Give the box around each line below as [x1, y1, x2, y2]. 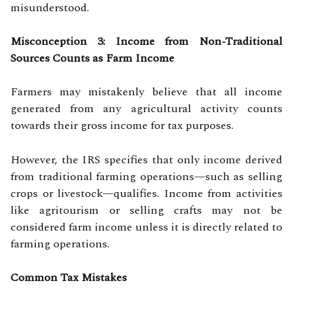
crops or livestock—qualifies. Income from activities [11, 184, 282, 202]
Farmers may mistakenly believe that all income [11, 83, 282, 100]
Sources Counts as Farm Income [11, 49, 175, 67]
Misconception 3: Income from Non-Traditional [11, 32, 282, 50]
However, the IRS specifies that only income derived [11, 151, 282, 168]
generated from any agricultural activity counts [11, 100, 282, 117]
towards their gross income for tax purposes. [11, 116, 233, 134]
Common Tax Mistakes [11, 268, 127, 286]
